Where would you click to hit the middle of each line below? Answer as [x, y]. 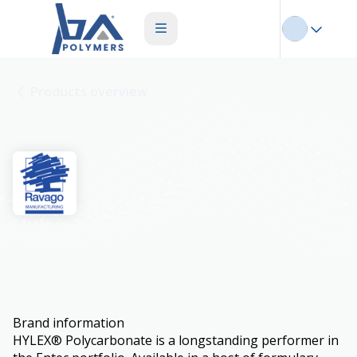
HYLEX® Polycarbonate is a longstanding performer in [176, 340]
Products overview [89, 92]
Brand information [69, 323]
